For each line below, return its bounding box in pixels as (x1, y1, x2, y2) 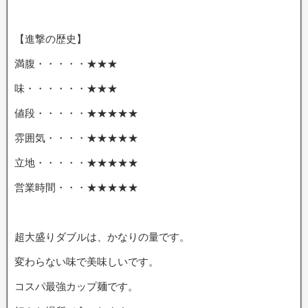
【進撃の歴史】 (14, 32, 87, 45)
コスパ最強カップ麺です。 (14, 280, 138, 292)
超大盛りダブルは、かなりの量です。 (14, 230, 190, 243)
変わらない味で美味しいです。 (14, 255, 159, 267)
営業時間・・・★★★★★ (14, 181, 138, 193)
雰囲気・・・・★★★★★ (14, 131, 138, 144)
